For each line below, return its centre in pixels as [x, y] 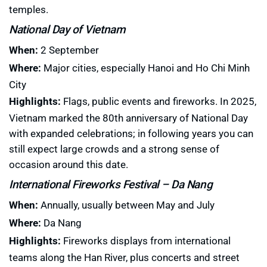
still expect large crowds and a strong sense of [114, 149]
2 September [69, 50]
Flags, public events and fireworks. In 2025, [159, 101]
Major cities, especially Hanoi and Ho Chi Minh [145, 68]
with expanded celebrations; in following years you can [131, 133]
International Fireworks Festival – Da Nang [111, 184]
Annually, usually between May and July [126, 205]
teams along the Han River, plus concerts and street [124, 257]
